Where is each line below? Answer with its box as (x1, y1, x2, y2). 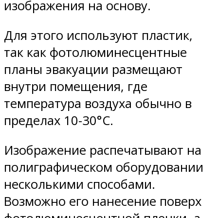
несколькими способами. (4, 175, 155, 193)
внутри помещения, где (4, 78, 147, 95)
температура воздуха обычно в (4, 95, 192, 112)
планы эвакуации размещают (4, 61, 182, 78)
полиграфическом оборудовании (4, 158, 203, 176)
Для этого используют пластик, (4, 27, 193, 44)
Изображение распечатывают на (4, 141, 201, 159)
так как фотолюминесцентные (4, 44, 187, 61)
